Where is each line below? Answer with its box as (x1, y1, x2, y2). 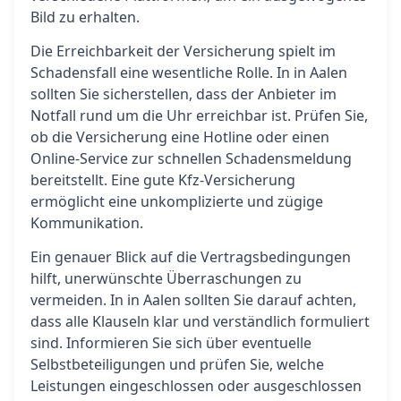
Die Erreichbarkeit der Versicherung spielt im (30, 41, 336, 61)
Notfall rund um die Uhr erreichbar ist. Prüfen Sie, (30, 106, 368, 125)
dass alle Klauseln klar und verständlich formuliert (30, 311, 370, 331)
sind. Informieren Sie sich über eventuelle (30, 333, 311, 353)
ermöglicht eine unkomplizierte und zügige (30, 192, 323, 211)
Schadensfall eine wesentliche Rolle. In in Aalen (30, 63, 347, 82)
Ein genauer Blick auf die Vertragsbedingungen (30, 247, 351, 267)
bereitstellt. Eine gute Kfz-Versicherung (30, 170, 295, 190)
